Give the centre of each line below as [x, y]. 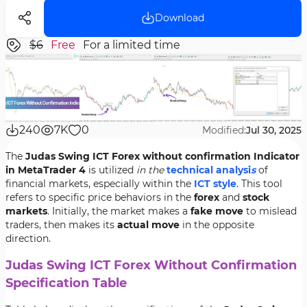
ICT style [215, 184]
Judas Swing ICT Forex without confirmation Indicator [162, 156]
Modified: [224, 130]
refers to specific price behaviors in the [100, 197]
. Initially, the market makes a [119, 211]
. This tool [259, 184]
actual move [148, 225]
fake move [217, 211]
